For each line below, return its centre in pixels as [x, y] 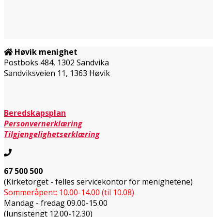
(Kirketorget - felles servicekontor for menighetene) [98, 181]
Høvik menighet [46, 52]
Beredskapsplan [35, 113]
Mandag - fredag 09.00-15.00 [56, 203]
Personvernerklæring [43, 123]
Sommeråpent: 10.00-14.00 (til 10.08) [69, 192]
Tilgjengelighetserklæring [52, 134]
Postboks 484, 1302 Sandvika [56, 62]
